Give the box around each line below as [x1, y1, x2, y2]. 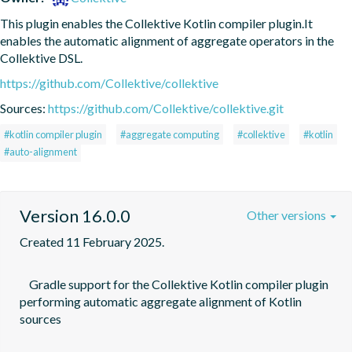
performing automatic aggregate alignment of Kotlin [20, 293, 302, 309]
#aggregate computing [120, 127, 219, 141]
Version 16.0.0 [20, 204, 130, 226]
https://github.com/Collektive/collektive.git [48, 100, 284, 115]
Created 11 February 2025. [20, 233, 164, 249]
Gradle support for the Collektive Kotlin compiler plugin [20, 276, 29, 291]
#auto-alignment [4, 145, 77, 158]
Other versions [247, 207, 328, 222]
